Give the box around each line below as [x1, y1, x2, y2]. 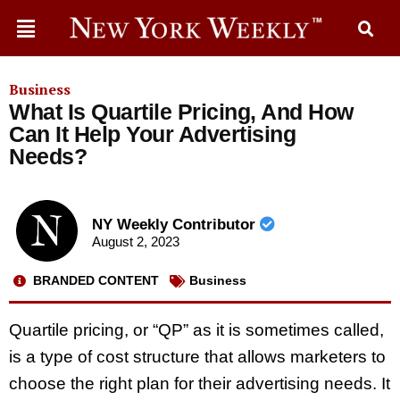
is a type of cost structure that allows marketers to [9, 346, 386, 366]
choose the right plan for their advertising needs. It [9, 373, 390, 393]
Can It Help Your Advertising [9, 121, 296, 146]
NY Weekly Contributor [91, 216, 260, 234]
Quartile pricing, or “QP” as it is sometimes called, [9, 320, 384, 339]
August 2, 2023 [91, 234, 179, 250]
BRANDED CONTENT [33, 273, 159, 288]
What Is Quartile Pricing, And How [9, 99, 354, 124]
